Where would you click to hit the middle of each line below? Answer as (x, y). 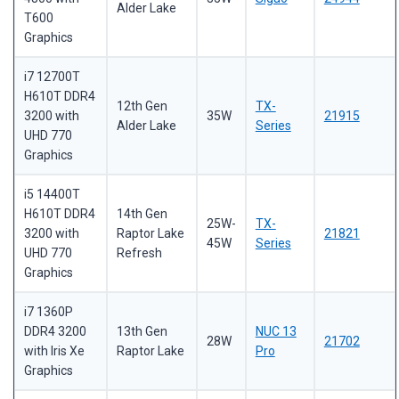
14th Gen (142, 214)
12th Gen (142, 106)
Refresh (139, 253)
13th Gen (142, 332)
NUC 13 (276, 332)
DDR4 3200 (55, 332)
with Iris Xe (54, 351)
